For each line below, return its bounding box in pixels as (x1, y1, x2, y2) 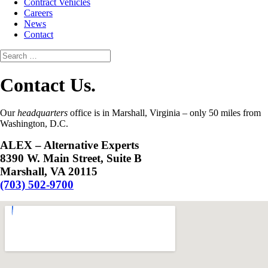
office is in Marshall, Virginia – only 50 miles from (68, 108, 261, 118)
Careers (24, 7, 53, 18)
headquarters (17, 108, 68, 118)
